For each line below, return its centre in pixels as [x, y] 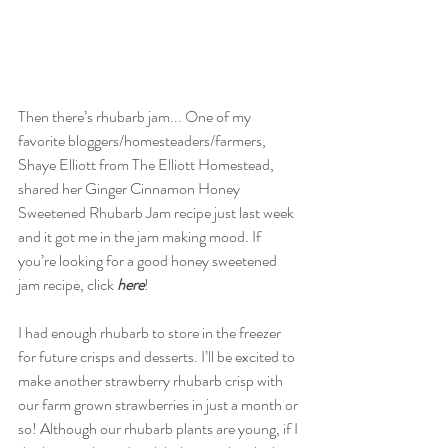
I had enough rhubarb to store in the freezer [151, 332]
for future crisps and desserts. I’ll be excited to [158, 356]
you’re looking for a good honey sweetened [149, 260]
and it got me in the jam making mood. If [141, 236]
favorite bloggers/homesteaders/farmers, [143, 140]
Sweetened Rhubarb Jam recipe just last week [157, 212]
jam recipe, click [67, 284]
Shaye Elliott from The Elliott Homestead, [147, 164]
